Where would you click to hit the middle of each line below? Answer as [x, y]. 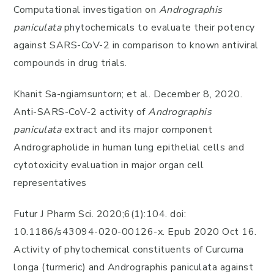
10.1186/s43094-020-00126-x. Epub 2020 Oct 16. [135, 232]
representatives [50, 183]
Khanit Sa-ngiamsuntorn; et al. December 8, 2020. [128, 94]
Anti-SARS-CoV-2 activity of [81, 112]
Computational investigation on [86, 10]
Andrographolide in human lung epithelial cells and [129, 147]
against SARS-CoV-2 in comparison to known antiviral [136, 45]
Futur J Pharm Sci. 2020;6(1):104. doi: [100, 214]
